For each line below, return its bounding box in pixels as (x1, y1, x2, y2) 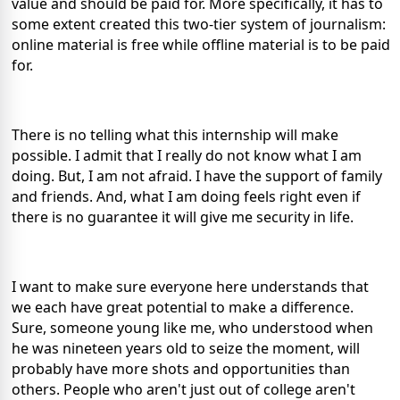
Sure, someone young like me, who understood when (12, 317, 373, 337)
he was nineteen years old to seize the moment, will (12, 337, 360, 358)
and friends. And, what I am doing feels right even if (12, 186, 361, 206)
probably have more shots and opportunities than (12, 358, 350, 379)
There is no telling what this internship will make (12, 124, 338, 145)
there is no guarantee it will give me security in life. (12, 206, 354, 227)
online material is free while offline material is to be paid (12, 34, 390, 54)
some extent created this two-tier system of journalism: (12, 13, 386, 34)
